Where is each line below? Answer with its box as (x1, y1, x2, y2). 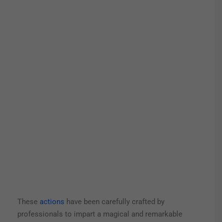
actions (40, 197, 64, 207)
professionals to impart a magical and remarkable (17, 210, 182, 219)
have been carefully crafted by (64, 197, 165, 207)
